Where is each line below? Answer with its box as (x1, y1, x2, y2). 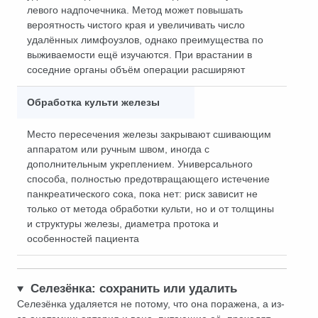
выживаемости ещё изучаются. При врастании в (27, 49, 252, 60)
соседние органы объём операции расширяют (27, 64, 245, 75)
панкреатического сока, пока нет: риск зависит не (27, 188, 258, 199)
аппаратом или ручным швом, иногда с (27, 143, 209, 155)
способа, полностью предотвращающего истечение (27, 173, 270, 185)
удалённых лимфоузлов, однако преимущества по (27, 34, 263, 45)
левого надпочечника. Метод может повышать (27, 4, 243, 16)
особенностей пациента (27, 233, 139, 244)
